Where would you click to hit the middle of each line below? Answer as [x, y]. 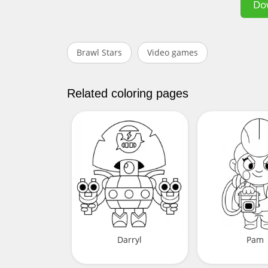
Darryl [130, 239]
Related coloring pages [128, 94]
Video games [173, 53]
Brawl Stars [99, 53]
